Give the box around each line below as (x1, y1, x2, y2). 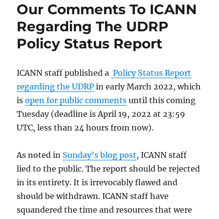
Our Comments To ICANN (17, 1, 197, 18)
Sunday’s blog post (63, 150, 137, 160)
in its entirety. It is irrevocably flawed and (17, 177, 178, 187)
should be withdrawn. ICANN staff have (17, 191, 169, 201)
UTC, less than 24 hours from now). (17, 123, 154, 132)
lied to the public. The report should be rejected (17, 164, 200, 174)
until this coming (127, 95, 196, 105)
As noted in (17, 150, 63, 160)
